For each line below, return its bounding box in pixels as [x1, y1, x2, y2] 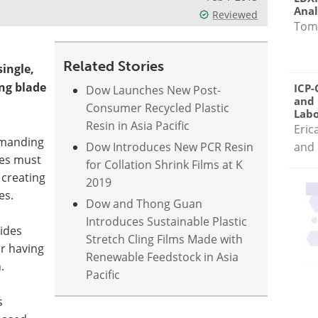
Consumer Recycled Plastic [86, 100, 230, 115]
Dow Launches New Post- [86, 82, 221, 97]
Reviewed [212, 8, 258, 21]
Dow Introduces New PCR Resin [86, 139, 254, 154]
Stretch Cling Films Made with [86, 231, 243, 246]
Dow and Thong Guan [86, 196, 203, 211]
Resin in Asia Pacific [86, 118, 190, 133]
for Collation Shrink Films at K [86, 157, 243, 172]
